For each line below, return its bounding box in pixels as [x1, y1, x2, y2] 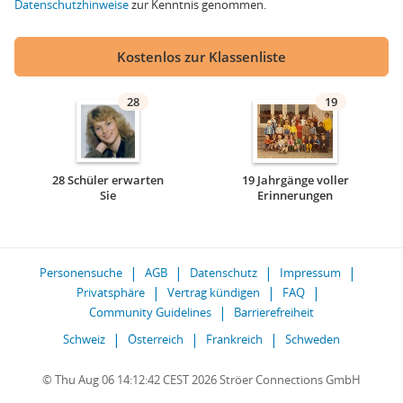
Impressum [280, 264, 341, 281]
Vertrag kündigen [166, 284, 260, 300]
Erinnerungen [257, 187, 333, 203]
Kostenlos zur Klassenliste [117, 48, 286, 66]
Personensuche [40, 264, 122, 281]
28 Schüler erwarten [52, 172, 164, 188]
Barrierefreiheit [234, 304, 314, 320]
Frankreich [206, 331, 263, 347]
